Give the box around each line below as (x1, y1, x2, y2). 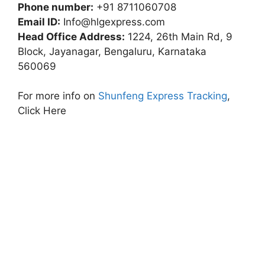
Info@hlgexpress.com (63, 15, 165, 28)
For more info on (18, 90, 98, 102)
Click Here (18, 105, 66, 117)
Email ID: (18, 15, 60, 28)
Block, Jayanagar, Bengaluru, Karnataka (18, 45, 206, 57)
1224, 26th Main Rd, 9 (125, 30, 232, 43)
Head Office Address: (18, 30, 125, 43)
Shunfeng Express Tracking (98, 90, 227, 102)
